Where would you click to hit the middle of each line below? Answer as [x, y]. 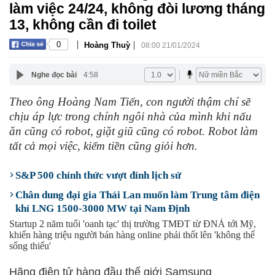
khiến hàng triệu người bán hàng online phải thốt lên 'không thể [132, 235]
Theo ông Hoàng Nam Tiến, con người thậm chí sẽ [130, 102]
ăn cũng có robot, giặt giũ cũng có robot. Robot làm [134, 131]
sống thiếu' [30, 246]
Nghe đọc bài [54, 75]
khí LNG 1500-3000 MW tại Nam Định [103, 208]
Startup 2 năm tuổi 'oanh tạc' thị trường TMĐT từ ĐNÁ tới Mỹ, [133, 224]
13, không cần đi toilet [83, 25]
